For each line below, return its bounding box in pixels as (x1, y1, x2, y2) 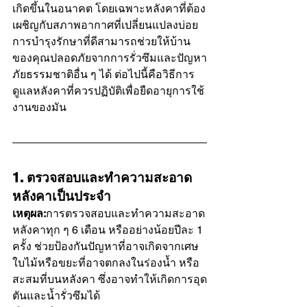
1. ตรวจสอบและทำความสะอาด (12, 169, 192, 185)
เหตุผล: (12, 206, 46, 220)
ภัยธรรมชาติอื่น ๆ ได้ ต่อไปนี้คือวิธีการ (12, 67, 195, 81)
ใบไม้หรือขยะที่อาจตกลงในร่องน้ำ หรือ (12, 256, 199, 269)
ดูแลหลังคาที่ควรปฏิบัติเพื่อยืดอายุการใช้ (12, 84, 204, 97)
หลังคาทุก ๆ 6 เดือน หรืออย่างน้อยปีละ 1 (12, 223, 206, 236)
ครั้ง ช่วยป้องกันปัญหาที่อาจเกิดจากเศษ (12, 239, 199, 253)
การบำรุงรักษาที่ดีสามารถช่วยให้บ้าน (12, 34, 191, 48)
